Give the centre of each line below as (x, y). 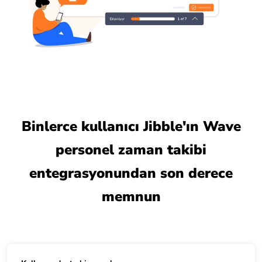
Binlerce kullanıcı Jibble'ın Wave (131, 126)
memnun (131, 196)
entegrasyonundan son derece (131, 173)
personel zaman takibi (131, 149)
